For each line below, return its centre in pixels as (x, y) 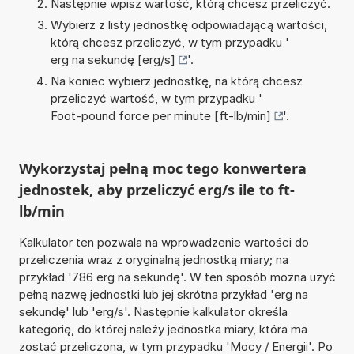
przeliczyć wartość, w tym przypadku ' (156, 98)
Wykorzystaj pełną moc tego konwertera (162, 168)
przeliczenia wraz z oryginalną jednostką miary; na (153, 259)
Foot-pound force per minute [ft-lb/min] (160, 115)
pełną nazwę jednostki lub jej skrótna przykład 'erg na (163, 294)
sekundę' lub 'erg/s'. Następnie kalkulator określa (153, 311)
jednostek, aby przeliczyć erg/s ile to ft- (156, 189)
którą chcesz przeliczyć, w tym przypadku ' (169, 42)
